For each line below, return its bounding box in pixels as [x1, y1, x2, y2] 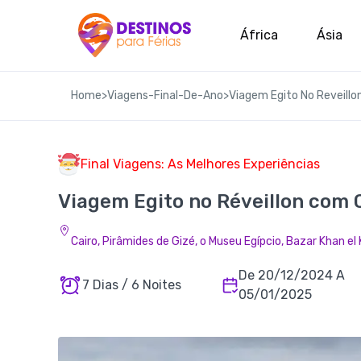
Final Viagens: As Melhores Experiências [81, 156, 320, 172]
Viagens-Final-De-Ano [107, 89, 223, 102]
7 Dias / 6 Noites [82, 277, 181, 293]
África [240, 27, 278, 43]
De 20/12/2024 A [239, 268, 346, 283]
